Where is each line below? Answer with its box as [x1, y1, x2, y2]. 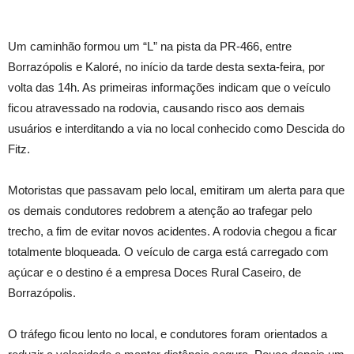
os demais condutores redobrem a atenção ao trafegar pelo [8, 203, 312, 217]
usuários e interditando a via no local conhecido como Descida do [8, 121, 345, 135]
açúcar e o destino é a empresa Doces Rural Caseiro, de [8, 265, 301, 279]
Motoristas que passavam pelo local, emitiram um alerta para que [8, 183, 345, 197]
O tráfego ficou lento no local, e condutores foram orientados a [8, 326, 327, 341]
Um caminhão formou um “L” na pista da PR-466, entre [8, 39, 292, 53]
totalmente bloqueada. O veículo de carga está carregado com [8, 244, 329, 258]
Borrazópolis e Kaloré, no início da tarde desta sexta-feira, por [8, 59, 325, 73]
